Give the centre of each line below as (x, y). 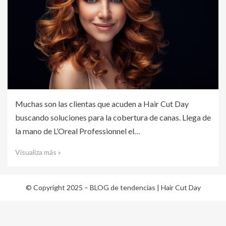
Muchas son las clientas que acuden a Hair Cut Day (102, 104)
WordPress (170, 201)
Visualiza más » (38, 152)
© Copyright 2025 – (58, 188)
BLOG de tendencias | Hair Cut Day (145, 188)
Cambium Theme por (37, 201)
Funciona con (135, 201)
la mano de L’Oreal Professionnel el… (78, 131)
